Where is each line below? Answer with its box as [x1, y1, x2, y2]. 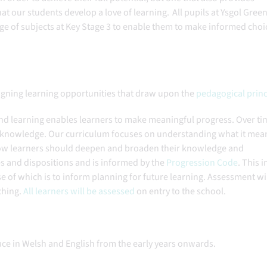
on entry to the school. [135, 185, 229, 198]
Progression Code [166, 156, 238, 169]
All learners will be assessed [23, 185, 135, 198]
